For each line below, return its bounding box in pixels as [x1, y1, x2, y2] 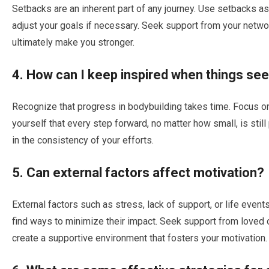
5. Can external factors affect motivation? [12, 165, 264, 181]
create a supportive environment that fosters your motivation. [12, 232, 267, 244]
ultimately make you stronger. [12, 37, 134, 49]
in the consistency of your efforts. [12, 134, 154, 147]
